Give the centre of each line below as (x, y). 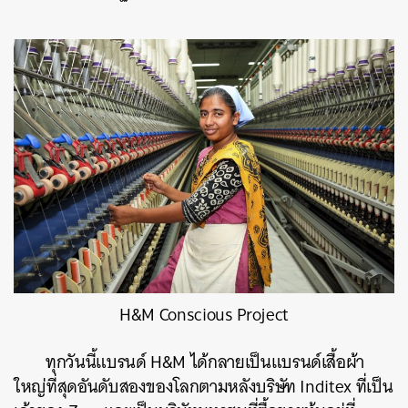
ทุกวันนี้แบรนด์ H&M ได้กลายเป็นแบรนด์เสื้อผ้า (205, 362)
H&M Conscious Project (204, 315)
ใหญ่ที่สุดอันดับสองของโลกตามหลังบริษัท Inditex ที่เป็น (204, 387)
